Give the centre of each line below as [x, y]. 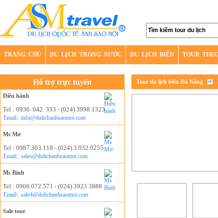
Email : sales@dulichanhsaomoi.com [45, 156]
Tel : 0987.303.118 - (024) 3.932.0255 [53, 148]
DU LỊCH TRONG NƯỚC [86, 54]
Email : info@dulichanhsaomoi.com [45, 118]
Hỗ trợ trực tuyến [62, 82]
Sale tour [14, 211]
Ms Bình [14, 173]
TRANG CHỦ [23, 54]
